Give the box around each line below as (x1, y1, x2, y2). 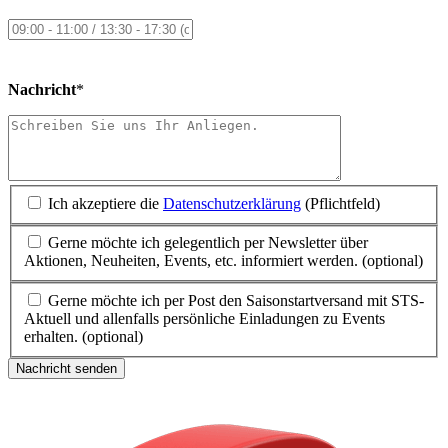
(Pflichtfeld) (301, 194, 380, 212)
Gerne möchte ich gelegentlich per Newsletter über (48, 234, 368, 252)
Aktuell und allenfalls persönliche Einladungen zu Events (24, 309, 385, 327)
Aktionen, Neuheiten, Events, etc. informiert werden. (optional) (24, 252, 423, 270)
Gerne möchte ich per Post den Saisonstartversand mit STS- (48, 291, 424, 309)
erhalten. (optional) (24, 327, 143, 345)
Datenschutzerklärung (163, 194, 301, 212)
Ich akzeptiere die (48, 194, 163, 212)
